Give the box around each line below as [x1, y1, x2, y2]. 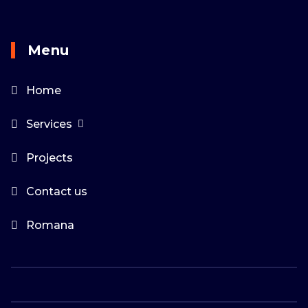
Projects [26, 151, 73, 164]
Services [26, 117, 72, 131]
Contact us [26, 184, 87, 198]
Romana [26, 218, 74, 232]
